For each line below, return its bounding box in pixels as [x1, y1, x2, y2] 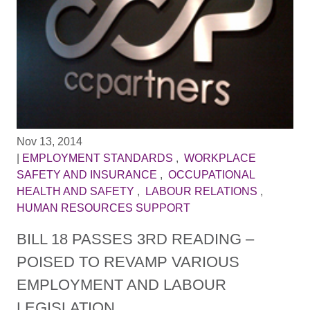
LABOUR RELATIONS [145, 185, 257, 197]
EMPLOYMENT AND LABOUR [16, 276, 226, 294]
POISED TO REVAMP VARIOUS [16, 253, 239, 271]
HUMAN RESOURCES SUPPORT [16, 201, 190, 214]
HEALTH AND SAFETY [16, 185, 134, 197]
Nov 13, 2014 [16, 135, 82, 147]
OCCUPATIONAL [167, 168, 255, 181]
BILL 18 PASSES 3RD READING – [16, 230, 254, 248]
